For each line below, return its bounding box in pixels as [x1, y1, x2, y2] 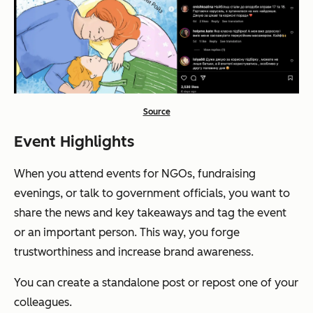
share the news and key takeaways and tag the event [14, 205, 286, 219]
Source [143, 106, 170, 117]
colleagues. [14, 295, 72, 309]
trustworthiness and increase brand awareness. [14, 245, 254, 259]
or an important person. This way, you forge [14, 225, 240, 239]
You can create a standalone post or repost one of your [14, 275, 298, 289]
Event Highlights [14, 131, 134, 151]
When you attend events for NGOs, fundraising [14, 166, 256, 180]
